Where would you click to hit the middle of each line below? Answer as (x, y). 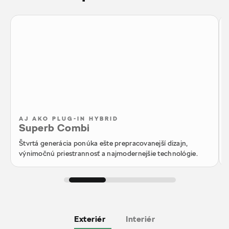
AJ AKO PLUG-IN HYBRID (69, 119)
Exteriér (90, 220)
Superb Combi (54, 128)
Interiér (140, 220)
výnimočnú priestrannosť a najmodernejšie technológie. (108, 154)
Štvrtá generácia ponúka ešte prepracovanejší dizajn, (104, 143)
